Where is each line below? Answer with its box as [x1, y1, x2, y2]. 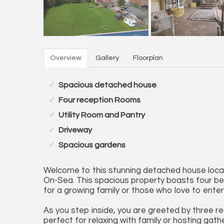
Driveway [58, 126, 92, 134]
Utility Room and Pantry [58, 111, 145, 119]
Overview [50, 54, 81, 61]
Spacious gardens [58, 141, 125, 149]
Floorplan [133, 54, 163, 61]
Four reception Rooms [58, 96, 140, 104]
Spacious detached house [58, 81, 156, 89]
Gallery [95, 54, 119, 61]
